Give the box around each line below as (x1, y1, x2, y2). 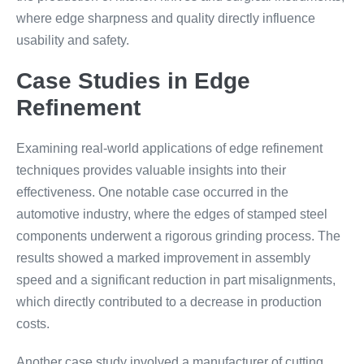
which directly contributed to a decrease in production (16, 295, 322, 309)
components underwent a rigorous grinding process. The (16, 229, 340, 243)
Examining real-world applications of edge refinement (16, 141, 323, 155)
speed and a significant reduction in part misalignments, (16, 273, 336, 287)
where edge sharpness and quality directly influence (16, 11, 315, 25)
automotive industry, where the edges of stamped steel (16, 207, 327, 221)
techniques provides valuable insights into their (16, 163, 286, 177)
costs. (16, 317, 50, 331)
